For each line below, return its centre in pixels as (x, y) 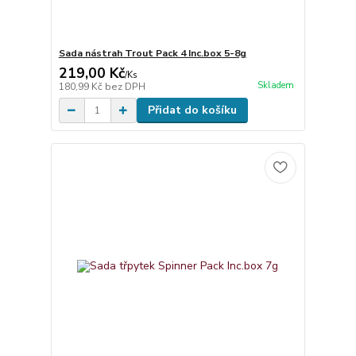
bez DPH (125, 87)
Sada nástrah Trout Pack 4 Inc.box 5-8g (152, 54)
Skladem (275, 85)
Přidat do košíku (192, 110)
